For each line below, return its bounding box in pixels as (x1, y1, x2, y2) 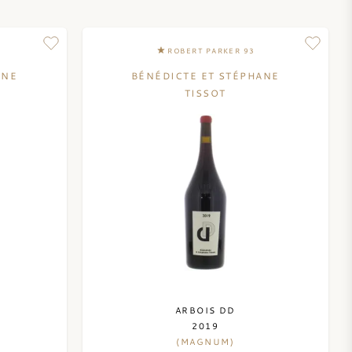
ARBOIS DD (174, 304, 236, 316)
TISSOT (184, 86, 226, 99)
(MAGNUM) (176, 335, 235, 347)
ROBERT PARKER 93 (167, 46, 255, 56)
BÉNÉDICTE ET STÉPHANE (131, 69, 280, 82)
